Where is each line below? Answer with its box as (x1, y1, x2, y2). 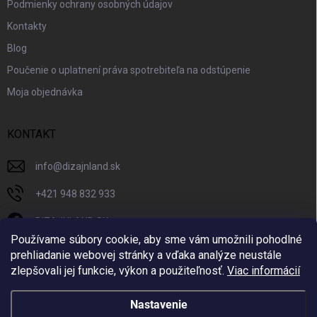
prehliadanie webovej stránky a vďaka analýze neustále (11, 248, 282, 262)
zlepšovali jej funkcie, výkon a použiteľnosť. (11, 264, 227, 277)
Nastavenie (129, 298, 188, 311)
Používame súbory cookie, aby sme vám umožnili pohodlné (11, 233, 302, 246)
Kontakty (7, 20, 47, 32)
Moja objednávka (7, 86, 83, 98)
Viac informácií (227, 264, 300, 277)
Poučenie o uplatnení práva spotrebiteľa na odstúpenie (7, 64, 250, 76)
